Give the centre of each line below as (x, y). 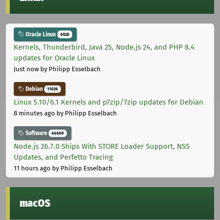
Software (36, 133)
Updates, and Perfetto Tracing (63, 157)
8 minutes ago (34, 113)
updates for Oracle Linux (54, 58)
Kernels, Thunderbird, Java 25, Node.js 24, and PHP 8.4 (104, 47)
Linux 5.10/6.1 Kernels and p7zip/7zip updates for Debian (109, 102)
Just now (26, 69)
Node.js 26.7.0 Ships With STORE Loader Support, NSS (102, 146)
